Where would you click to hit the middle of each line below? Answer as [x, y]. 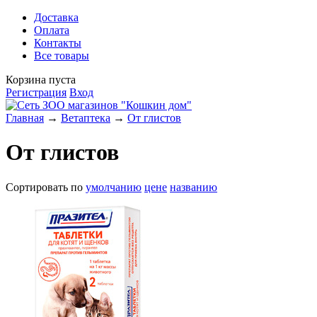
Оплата [52, 30]
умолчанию [114, 187]
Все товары [62, 56]
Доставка [56, 17]
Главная [25, 118]
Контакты [58, 43]
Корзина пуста [41, 80]
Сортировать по [46, 187]
